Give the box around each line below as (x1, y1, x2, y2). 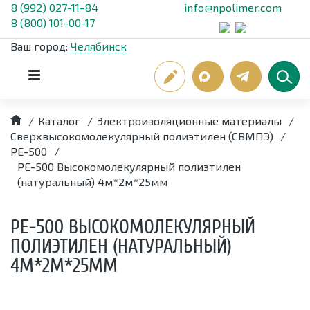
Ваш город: (10, 39, 71, 53)
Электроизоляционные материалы (97, 114, 282, 127)
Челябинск (71, 39, 127, 53)
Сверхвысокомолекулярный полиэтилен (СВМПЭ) (10, 129, 273, 143)
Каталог (38, 114, 80, 127)
